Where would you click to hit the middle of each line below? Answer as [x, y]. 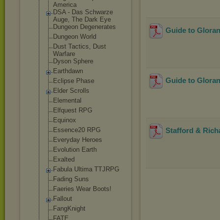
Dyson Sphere [73, 61]
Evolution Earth [75, 150]
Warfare [64, 54]
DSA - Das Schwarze [83, 12]
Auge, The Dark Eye [82, 19]
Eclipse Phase [74, 81]
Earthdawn [68, 71]
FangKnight [69, 208]
